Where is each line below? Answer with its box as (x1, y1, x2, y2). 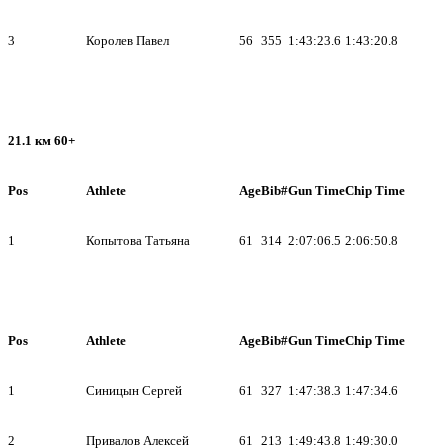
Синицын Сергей (86, 382, 182, 398)
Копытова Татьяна (86, 232, 190, 248)
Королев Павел (86, 32, 169, 48)
